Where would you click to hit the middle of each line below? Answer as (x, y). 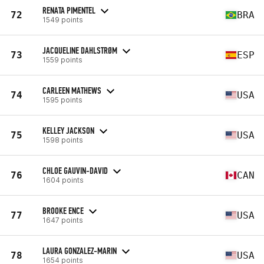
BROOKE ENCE (63, 210)
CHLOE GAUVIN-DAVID (75, 170)
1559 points (62, 60)
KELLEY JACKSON (68, 130)
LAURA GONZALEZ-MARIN (80, 250)
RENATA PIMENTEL (69, 10)
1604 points (63, 180)
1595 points (62, 100)
